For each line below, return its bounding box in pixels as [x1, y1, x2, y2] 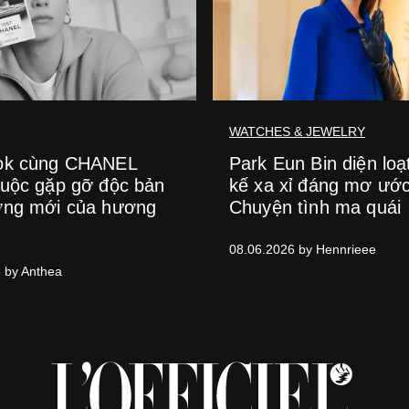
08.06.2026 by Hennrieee [229, 242, 376, 257]
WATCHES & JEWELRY [229, 124, 365, 139]
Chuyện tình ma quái [229, 197, 402, 217]
